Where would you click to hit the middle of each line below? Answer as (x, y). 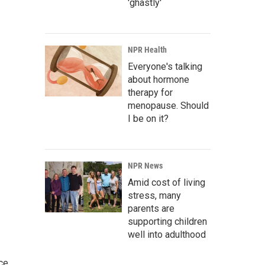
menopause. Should (168, 106)
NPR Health (147, 50)
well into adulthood (167, 235)
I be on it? (148, 119)
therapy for (150, 93)
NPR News (145, 166)
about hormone (159, 80)
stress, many (154, 195)
